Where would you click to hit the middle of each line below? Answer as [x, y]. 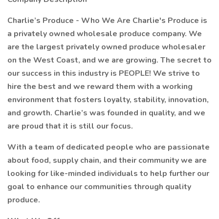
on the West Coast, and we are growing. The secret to [109, 60]
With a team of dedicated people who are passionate [109, 147]
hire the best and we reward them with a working [100, 87]
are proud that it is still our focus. [70, 126]
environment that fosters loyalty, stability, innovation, [108, 100]
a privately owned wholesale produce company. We [105, 34]
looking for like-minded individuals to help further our [108, 174]
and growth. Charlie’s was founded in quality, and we [106, 113]
